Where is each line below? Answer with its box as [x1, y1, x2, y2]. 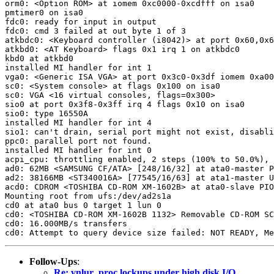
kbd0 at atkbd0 [5, 53, 73, 63]
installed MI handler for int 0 [5, 145, 152, 155]
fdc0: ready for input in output [5, 17, 157, 26]
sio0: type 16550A [5, 108, 88, 118]
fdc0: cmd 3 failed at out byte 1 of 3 [5, 26, 186, 35]
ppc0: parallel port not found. [5, 136, 152, 146]
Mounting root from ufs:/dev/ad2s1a [5, 191, 171, 201]
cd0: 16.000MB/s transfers [5, 218, 127, 228]
